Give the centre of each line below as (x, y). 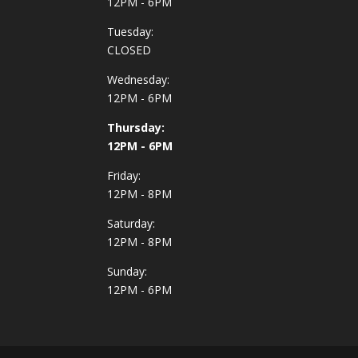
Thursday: (136, 128)
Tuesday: (131, 32)
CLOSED (129, 50)
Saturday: (131, 224)
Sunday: (127, 272)
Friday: (124, 176)
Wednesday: (139, 80)
